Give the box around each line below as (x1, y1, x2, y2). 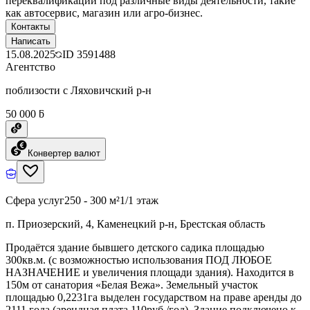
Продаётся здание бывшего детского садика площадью (6, 241, 264, 253)
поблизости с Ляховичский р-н (6, 84, 152, 96)
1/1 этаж (120, 194, 158, 206)
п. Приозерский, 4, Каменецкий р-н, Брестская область (6, 217, 265, 230)
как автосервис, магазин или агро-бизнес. (6, 6, 203, 19)
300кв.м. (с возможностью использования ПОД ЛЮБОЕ (6, 253, 272, 266)
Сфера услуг (6, 194, 64, 206)
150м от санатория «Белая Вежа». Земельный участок (6, 278, 258, 291)
